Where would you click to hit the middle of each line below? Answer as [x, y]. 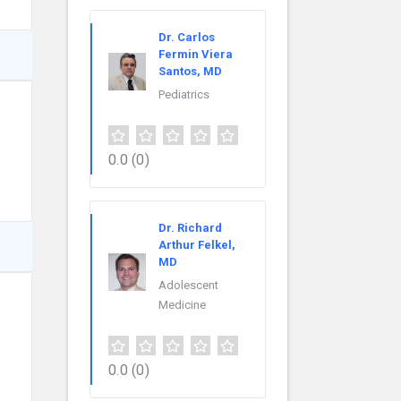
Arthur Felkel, [197, 245]
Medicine [182, 305]
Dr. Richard [190, 228]
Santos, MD [190, 72]
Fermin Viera [196, 55]
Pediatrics [184, 95]
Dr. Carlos [187, 38]
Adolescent [188, 286]
